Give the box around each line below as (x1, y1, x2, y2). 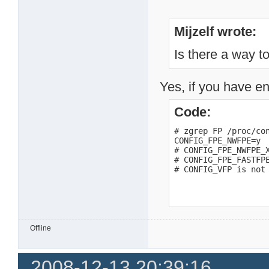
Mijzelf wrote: (174, 23, 257, 39)
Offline (30, 223, 52, 232)
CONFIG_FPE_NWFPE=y (174, 135, 261, 145)
